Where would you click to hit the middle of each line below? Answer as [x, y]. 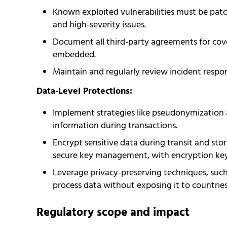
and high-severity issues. [99, 25]
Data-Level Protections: [84, 91]
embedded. [74, 55]
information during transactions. [115, 126]
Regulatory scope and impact [113, 213]
